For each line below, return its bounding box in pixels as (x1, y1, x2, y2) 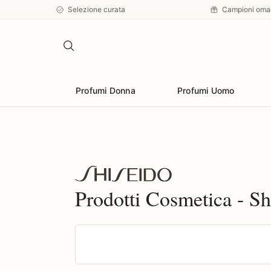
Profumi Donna (76, 85, 135, 96)
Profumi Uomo (177, 85, 235, 96)
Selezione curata (68, 5, 125, 15)
